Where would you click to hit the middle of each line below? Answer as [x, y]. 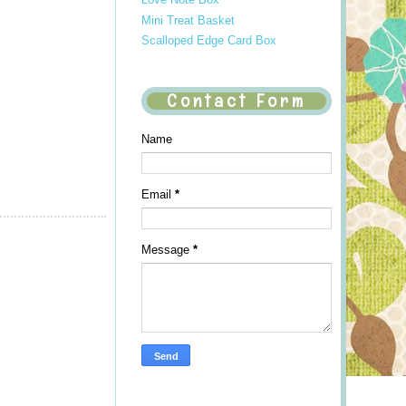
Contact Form [237, 101]
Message [167, 249]
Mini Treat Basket [188, 20]
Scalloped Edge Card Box [209, 40]
